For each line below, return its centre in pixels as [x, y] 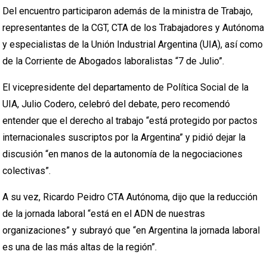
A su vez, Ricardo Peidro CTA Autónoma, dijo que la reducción [130, 197]
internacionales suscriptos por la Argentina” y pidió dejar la [124, 137]
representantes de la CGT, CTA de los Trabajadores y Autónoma [133, 28]
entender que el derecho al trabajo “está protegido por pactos [130, 121]
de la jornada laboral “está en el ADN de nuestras [104, 214]
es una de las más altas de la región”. [80, 247]
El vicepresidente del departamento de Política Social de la [126, 87]
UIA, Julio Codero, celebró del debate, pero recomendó [117, 104]
